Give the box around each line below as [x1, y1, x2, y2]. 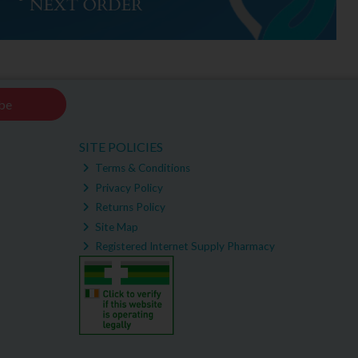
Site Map [93, 220, 139, 233]
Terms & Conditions [93, 161, 191, 175]
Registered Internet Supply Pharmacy [93, 240, 276, 253]
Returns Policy [93, 201, 166, 214]
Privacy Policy [93, 181, 164, 194]
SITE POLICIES [78, 138, 163, 154]
